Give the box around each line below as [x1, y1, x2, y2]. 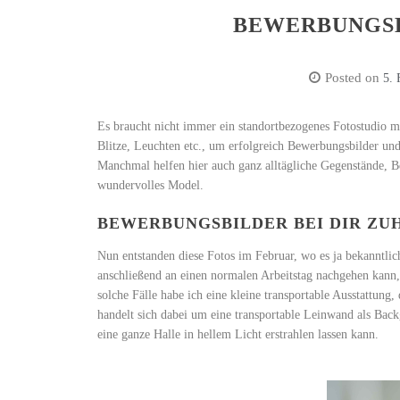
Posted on [325, 71, 384, 86]
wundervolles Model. [97, 179, 204, 193]
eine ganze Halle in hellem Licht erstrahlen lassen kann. [97, 328, 379, 342]
